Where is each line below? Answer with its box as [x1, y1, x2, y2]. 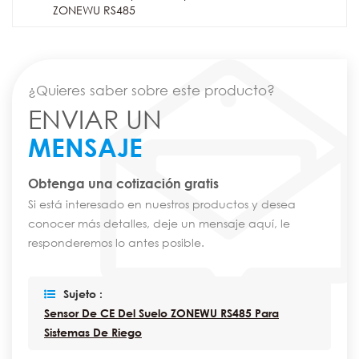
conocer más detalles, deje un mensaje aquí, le [28, 216, 290, 230]
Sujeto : [63, 286, 103, 301]
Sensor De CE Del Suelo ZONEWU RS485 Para [44, 305, 279, 320]
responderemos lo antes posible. [28, 235, 204, 249]
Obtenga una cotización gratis [28, 175, 219, 192]
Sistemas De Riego [44, 325, 142, 339]
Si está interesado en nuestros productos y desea [28, 196, 296, 211]
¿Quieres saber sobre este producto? [28, 81, 275, 99]
